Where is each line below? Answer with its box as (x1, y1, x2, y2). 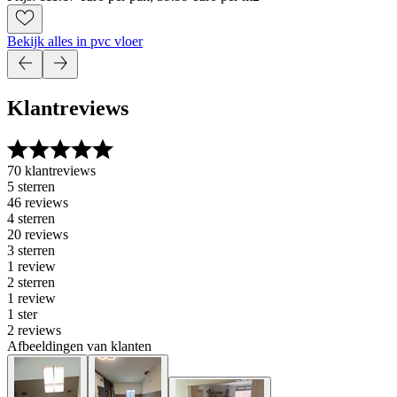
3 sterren (7, 242, 55, 258)
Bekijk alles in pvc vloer (7, 34, 143, 50)
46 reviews (7, 194, 68, 210)
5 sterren (7, 178, 55, 194)
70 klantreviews (7, 162, 96, 178)
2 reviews (7, 322, 61, 338)
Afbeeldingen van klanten (7, 338, 152, 354)
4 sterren (7, 210, 55, 226)
